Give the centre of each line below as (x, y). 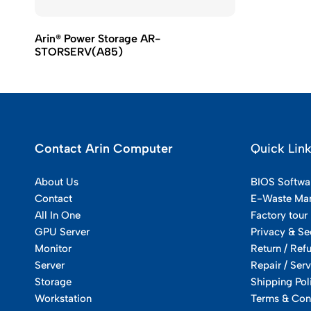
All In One (58, 216)
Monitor (53, 249)
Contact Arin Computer (104, 149)
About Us (57, 182)
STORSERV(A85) (79, 52)
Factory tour (279, 216)
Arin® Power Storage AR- (98, 39)
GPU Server (62, 232)
